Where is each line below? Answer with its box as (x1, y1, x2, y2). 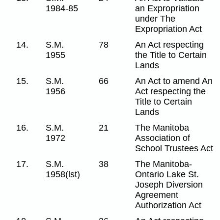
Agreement (135, 190, 179, 200)
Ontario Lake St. (135, 169, 199, 179)
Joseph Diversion (135, 179, 203, 190)
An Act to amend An (135, 76, 213, 86)
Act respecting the (135, 86, 206, 96)
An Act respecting (135, 39, 204, 50)
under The (135, 13, 176, 24)
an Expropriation (135, 3, 200, 13)
